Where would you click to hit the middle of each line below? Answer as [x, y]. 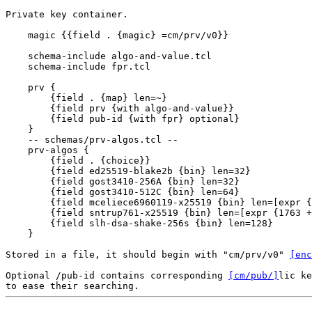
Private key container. [67, 14]
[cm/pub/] [253, 275]
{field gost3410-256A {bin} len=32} [123, 181]
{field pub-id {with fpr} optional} [123, 119]
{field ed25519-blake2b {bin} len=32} [128, 171]
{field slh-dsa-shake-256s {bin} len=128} [139, 223]
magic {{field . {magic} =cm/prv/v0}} [117, 35]
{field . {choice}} [78, 161]
